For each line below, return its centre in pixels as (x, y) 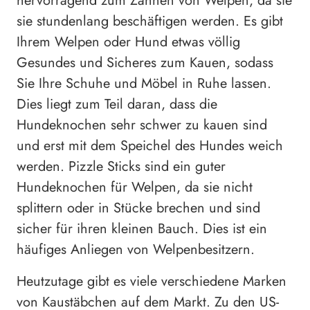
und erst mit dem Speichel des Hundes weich (150, 145)
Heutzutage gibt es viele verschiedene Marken (152, 281)
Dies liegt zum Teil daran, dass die (117, 104)
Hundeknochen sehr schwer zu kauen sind (142, 125)
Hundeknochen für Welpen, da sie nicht (135, 187)
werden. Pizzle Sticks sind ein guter (121, 166)
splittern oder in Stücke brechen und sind (138, 208)
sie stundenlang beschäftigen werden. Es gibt (150, 21)
